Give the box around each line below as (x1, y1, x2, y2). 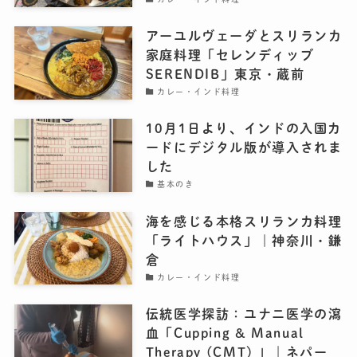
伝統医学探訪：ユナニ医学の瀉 (145, 307, 343, 320)
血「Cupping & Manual (145, 326, 304, 339)
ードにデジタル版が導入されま (145, 141, 343, 155)
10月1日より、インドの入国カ (145, 122, 342, 135)
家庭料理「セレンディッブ (145, 49, 315, 62)
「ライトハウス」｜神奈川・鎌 (145, 233, 343, 247)
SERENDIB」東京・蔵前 (145, 68, 305, 81)
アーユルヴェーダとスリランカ (145, 29, 343, 43)
